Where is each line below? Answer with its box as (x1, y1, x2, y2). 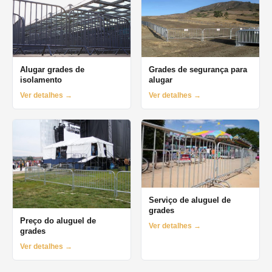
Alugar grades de (20, 65, 84, 75)
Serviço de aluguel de (149, 195, 231, 205)
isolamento (20, 75, 62, 85)
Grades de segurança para (149, 65, 247, 75)
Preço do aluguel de (20, 216, 96, 225)
